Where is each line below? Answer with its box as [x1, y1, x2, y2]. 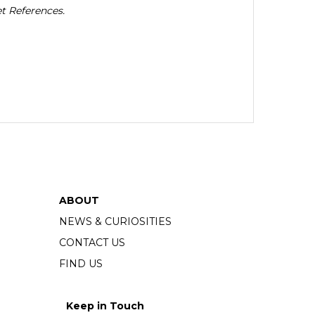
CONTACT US [58, 236, 125, 250]
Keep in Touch [65, 300, 144, 313]
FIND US [58, 257, 103, 271]
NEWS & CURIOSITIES [58, 215, 172, 229]
